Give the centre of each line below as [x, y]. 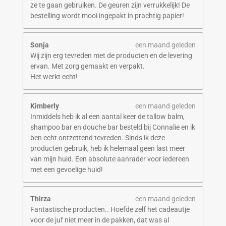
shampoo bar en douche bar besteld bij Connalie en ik [112, 127]
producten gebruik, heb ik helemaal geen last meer [107, 149]
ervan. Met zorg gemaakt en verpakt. [87, 66]
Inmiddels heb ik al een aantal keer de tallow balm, [107, 117]
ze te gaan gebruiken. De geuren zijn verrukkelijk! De [110, 5]
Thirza [40, 199]
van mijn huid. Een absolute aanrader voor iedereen [109, 159]
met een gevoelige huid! [66, 170]
